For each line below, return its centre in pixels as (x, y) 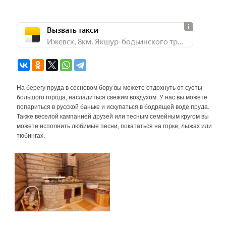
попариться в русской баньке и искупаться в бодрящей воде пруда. (113, 107)
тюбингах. (31, 136)
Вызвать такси (73, 29)
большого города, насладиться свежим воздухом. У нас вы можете (112, 97)
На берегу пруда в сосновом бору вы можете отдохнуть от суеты (109, 88)
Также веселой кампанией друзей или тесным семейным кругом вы (113, 117)
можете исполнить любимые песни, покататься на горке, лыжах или (114, 126)
